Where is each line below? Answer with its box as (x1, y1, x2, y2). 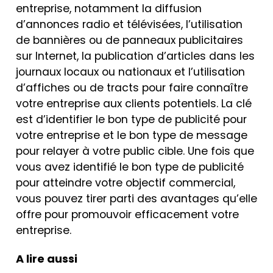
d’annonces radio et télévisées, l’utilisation (16, 16, 243, 32)
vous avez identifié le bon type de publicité (16, 159, 244, 174)
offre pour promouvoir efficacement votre (16, 207, 239, 222)
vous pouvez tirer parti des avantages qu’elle (16, 191, 257, 206)
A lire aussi (16, 250, 77, 266)
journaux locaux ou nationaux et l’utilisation (16, 64, 245, 79)
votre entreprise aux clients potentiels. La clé (16, 96, 252, 111)
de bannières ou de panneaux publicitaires (16, 32, 243, 48)
